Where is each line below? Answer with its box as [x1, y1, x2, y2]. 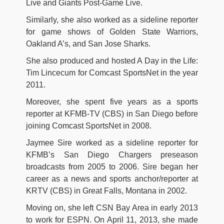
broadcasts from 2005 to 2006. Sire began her [26, 162, 198, 171]
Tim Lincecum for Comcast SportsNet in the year [26, 68, 198, 77]
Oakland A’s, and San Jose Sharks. [26, 39, 150, 48]
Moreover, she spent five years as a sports [26, 97, 198, 106]
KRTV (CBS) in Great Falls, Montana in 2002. [26, 186, 187, 195]
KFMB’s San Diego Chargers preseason [26, 150, 198, 159]
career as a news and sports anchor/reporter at [26, 174, 198, 183]
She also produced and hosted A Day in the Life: [26, 56, 198, 65]
